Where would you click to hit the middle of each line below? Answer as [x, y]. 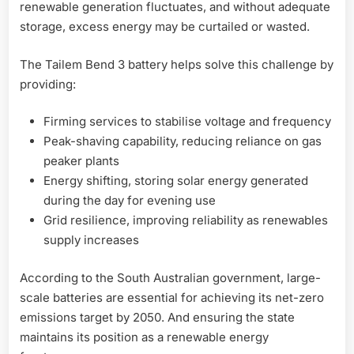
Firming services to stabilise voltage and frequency [187, 122]
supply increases [91, 240]
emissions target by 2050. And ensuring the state [157, 317]
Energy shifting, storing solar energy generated [176, 181]
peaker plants [81, 161]
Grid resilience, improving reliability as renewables [186, 220]
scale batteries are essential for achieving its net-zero [172, 297]
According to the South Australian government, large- [170, 277]
